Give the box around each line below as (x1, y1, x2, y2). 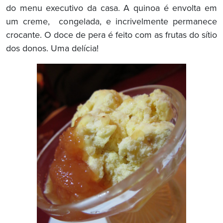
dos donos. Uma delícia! (6, 43, 99, 55)
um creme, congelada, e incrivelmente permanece (6, 16, 217, 28)
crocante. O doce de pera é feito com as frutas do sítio (6, 30, 217, 41)
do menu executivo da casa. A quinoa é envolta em (6, 3, 217, 14)
